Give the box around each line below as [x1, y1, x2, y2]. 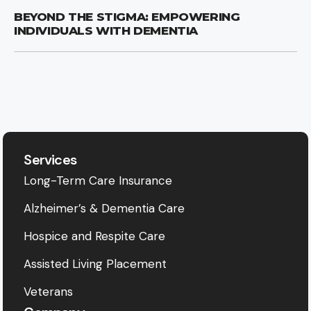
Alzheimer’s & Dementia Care [24, 200, 185, 216]
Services [24, 150, 77, 169]
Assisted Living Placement [24, 255, 167, 271]
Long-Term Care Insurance [24, 172, 173, 188]
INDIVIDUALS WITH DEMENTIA [14, 24, 199, 38]
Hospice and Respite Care [24, 228, 166, 244]
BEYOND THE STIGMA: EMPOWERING [14, 10, 240, 24]
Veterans [24, 283, 74, 299]
